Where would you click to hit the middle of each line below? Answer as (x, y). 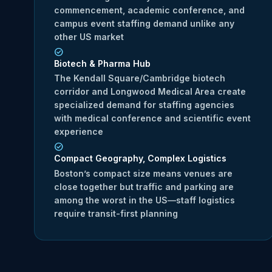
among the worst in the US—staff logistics (144, 200)
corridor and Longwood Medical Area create (150, 92)
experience (79, 132)
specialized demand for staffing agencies (144, 105)
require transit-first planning (116, 213)
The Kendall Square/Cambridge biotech (140, 78)
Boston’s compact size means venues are (143, 173)
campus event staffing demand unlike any (144, 23)
